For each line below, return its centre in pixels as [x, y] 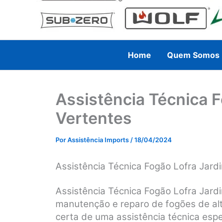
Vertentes [94, 118]
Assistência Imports [99, 139]
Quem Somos [194, 55]
